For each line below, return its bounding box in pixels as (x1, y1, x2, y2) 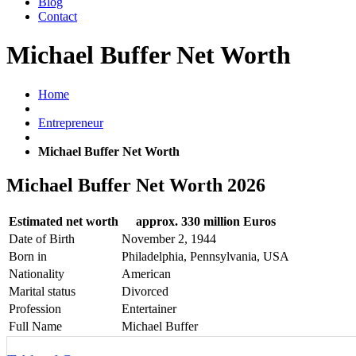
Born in (9, 249, 47, 263)
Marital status (9, 284, 75, 298)
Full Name (9, 319, 62, 333)
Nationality (9, 266, 64, 281)
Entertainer (122, 301, 176, 315)
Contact (38, 10, 77, 23)
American (122, 266, 171, 281)
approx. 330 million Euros (135, 214, 276, 228)
